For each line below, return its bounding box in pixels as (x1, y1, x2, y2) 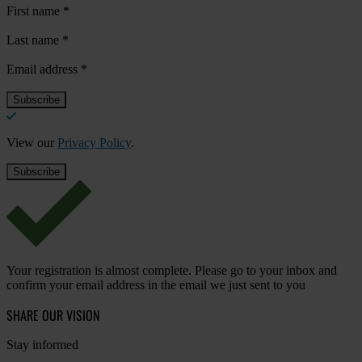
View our (6, 136, 57, 150)
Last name (6, 33, 62, 48)
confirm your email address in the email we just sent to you (6, 278, 305, 293)
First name (6, 4, 63, 19)
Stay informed (6, 338, 78, 352)
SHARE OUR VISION (6, 305, 99, 326)
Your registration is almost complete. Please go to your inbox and (6, 263, 337, 278)
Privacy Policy (57, 136, 131, 150)
